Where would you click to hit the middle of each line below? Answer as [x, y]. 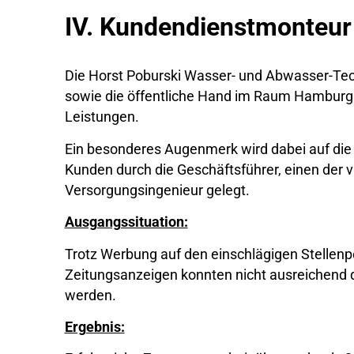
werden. [90, 295]
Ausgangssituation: [126, 222]
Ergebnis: [94, 327]
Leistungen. [102, 117]
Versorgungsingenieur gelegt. [157, 190]
